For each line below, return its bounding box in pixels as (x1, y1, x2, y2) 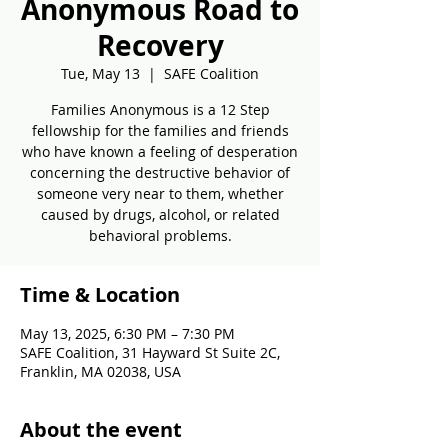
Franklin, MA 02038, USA (20, 362, 181, 381)
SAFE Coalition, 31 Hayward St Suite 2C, (20, 343, 280, 362)
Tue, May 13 (61, 64, 140, 83)
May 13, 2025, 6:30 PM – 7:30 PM (20, 324, 235, 343)
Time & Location (20, 281, 180, 308)
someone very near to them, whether (36, 184, 284, 203)
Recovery (96, 26, 224, 65)
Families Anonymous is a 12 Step (50, 100, 270, 119)
